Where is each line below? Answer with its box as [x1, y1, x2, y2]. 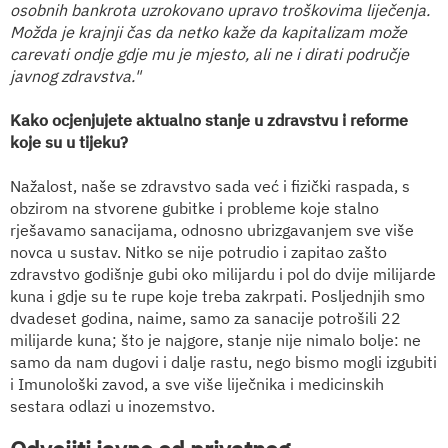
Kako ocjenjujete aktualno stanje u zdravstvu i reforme [10, 109, 408, 130]
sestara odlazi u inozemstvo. [10, 395, 215, 416]
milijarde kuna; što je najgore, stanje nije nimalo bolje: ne [10, 329, 421, 350]
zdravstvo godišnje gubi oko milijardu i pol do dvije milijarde [10, 263, 436, 284]
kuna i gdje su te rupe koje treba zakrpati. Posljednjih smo [10, 285, 425, 306]
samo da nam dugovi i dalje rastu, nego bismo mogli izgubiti [10, 351, 437, 372]
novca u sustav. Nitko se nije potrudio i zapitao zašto [10, 241, 387, 262]
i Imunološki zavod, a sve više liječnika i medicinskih [10, 373, 384, 394]
